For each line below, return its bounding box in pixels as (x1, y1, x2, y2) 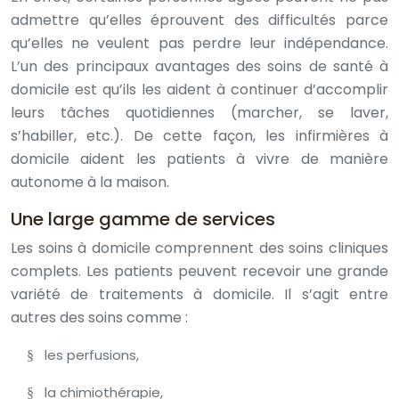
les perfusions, (45, 346, 140, 364)
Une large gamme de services (11, 207, 275, 232)
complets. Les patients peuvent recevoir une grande (11, 261, 388, 281)
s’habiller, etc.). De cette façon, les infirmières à (11, 126, 388, 146)
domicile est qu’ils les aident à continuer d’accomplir (11, 79, 388, 100)
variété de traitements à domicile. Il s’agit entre (11, 284, 388, 305)
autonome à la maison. (11, 172, 169, 192)
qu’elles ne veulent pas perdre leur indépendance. (11, 33, 388, 53)
